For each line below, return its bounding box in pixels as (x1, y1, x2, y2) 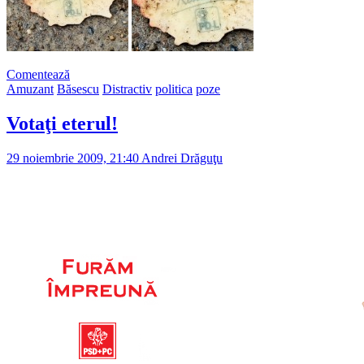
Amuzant (6, 82, 54, 97)
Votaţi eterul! (6, 113, 118, 135)
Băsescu (57, 82, 99, 97)
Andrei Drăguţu (139, 150, 223, 165)
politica (155, 82, 193, 97)
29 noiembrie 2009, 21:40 (6, 150, 139, 165)
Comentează (6, 67, 70, 82)
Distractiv (102, 82, 152, 97)
